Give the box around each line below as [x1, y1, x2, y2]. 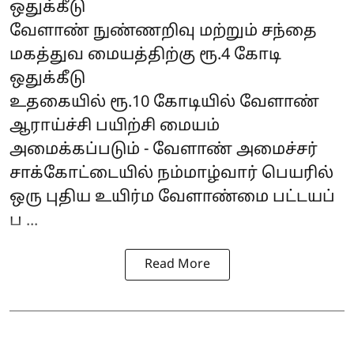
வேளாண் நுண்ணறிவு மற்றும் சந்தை [9, 21, 317, 41]
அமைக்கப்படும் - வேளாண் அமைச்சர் [9, 140, 318, 160]
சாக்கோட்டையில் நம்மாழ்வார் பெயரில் [9, 164, 333, 183]
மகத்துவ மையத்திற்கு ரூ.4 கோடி [9, 45, 281, 65]
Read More [144, 256, 210, 273]
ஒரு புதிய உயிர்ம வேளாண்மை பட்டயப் [9, 187, 335, 207]
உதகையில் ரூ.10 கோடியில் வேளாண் [9, 92, 319, 112]
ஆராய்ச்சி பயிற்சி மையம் [9, 116, 220, 136]
